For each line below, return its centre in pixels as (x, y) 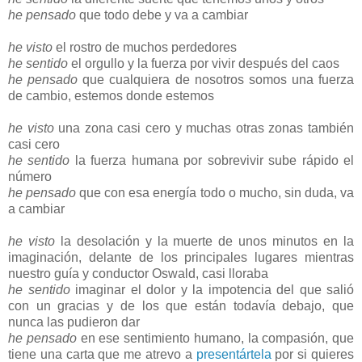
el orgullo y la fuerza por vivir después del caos (204, 63)
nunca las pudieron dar (74, 322)
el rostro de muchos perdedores (145, 47)
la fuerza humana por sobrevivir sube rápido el (212, 160)
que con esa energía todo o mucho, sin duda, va (215, 192)
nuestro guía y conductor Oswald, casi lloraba (138, 273)
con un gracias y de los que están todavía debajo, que (181, 305)
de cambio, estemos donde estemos (111, 95)
